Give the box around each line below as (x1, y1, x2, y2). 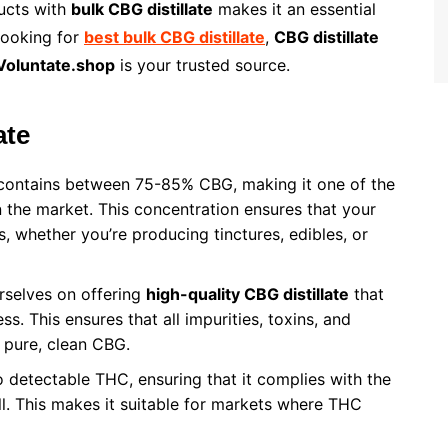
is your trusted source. (115, 55, 290, 76)
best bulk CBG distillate (84, 27, 265, 48)
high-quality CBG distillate (146, 284, 349, 305)
